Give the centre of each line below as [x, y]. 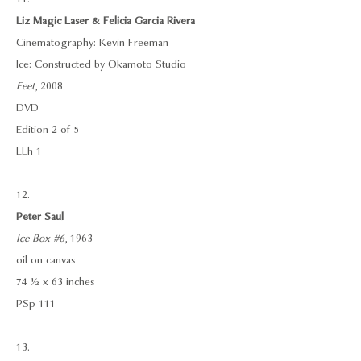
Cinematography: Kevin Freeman [92, 43]
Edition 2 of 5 [48, 130]
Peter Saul [40, 217]
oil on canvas [46, 260]
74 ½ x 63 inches [55, 282]
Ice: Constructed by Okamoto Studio [101, 64]
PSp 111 [37, 304]
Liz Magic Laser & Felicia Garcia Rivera [106, 21]
